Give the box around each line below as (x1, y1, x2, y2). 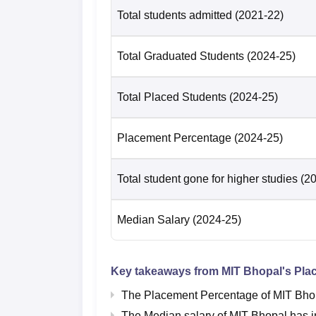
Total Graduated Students (117, 49, 244, 62)
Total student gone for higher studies (117, 172, 298, 185)
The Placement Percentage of (121, 288, 273, 301)
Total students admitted (117, 8, 232, 21)
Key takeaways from (111, 265, 221, 277)
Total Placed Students (117, 90, 226, 103)
